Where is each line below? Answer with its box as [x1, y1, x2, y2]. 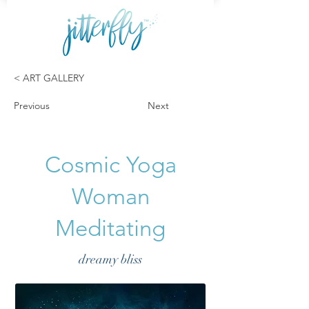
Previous [14, 99, 50, 112]
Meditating [55, 215, 166, 241]
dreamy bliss [79, 252, 142, 267]
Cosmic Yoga [44, 152, 177, 178]
